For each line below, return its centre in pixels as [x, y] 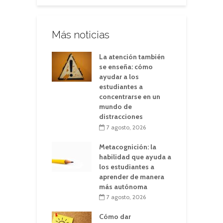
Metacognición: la [128, 147]
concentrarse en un [130, 97]
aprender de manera [132, 176]
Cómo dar [115, 217]
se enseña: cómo [126, 67]
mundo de [115, 107]
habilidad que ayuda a [135, 157]
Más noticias [81, 35]
